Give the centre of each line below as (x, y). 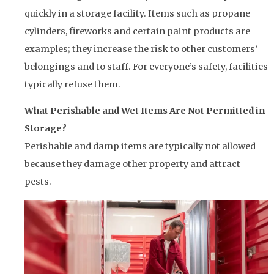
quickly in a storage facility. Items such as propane (137, 13)
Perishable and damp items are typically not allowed (140, 146)
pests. (38, 182)
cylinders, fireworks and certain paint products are (137, 31)
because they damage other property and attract (132, 164)
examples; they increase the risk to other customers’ (141, 49)
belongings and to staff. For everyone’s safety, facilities (146, 66)
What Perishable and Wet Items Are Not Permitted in (145, 111)
